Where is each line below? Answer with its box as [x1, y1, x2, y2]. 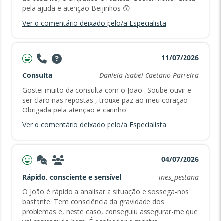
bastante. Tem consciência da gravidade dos [22, 197, 164, 207]
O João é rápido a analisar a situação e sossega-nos [22, 187, 189, 197]
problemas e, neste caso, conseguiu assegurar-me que [22, 207, 198, 217]
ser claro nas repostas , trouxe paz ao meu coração [22, 95, 188, 105]
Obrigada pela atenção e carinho [22, 105, 126, 115]
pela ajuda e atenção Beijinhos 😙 [22, 3, 130, 13]
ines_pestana [159, 172, 199, 182]
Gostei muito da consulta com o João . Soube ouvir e [22, 85, 191, 95]
